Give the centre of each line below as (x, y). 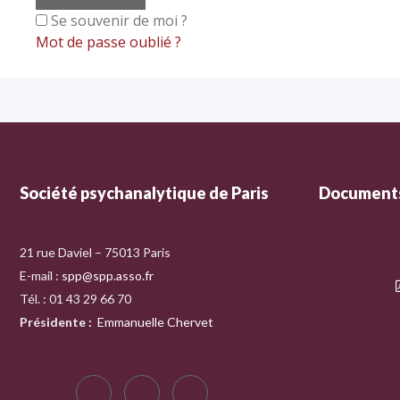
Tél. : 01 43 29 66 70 (75, 299)
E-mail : (41, 275)
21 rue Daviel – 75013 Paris (95, 252)
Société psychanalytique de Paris (144, 193)
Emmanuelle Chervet (155, 322)
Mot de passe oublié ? (108, 42)
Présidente (54, 322)
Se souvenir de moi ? (119, 21)
